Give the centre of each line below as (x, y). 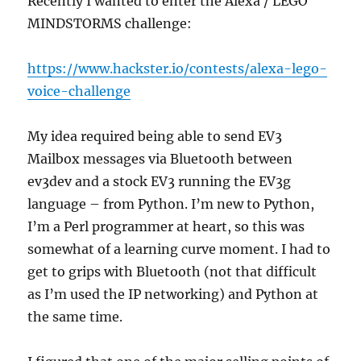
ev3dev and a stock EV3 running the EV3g (160, 182)
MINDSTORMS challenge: (110, 24)
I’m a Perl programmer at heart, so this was (166, 227)
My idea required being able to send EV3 (155, 137)
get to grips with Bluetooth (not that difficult (172, 272)
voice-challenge (79, 91)
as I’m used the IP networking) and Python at (173, 295)
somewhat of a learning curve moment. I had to (179, 249)
